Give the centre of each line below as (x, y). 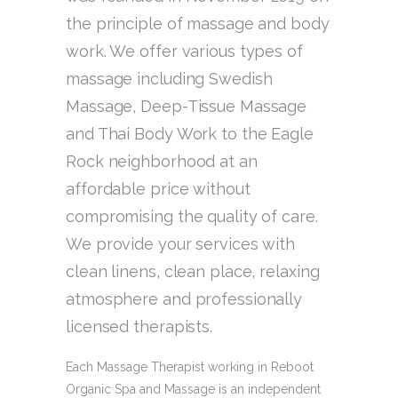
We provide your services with (181, 244)
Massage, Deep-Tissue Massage (187, 107)
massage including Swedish (169, 79)
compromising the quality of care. (192, 217)
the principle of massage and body (198, 24)
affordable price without (158, 189)
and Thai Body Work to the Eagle (190, 134)
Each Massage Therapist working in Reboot (190, 367)
